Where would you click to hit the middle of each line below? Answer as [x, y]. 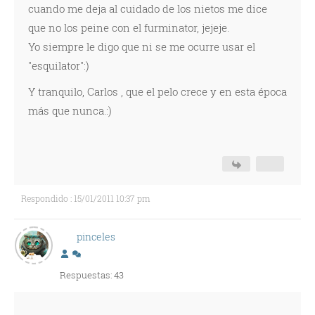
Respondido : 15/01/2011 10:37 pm [85, 198]
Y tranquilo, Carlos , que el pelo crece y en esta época [157, 91]
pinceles [96, 237]
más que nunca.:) [70, 110]
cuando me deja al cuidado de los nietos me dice [148, 8]
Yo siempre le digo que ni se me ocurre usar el [142, 46]
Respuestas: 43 [92, 275]
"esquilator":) [59, 65]
